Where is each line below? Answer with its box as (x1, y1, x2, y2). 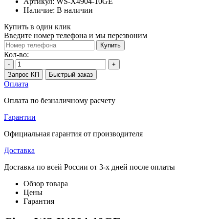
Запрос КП (8, 70, 39, 78)
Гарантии (4, 112, 36, 121)
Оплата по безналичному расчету (4, 96, 115, 105)
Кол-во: (4, 50, 29, 59)
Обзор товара (23, 179, 68, 188)
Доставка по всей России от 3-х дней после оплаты (4, 162, 175, 171)
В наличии (57, 5, 93, 14)
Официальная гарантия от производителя (4, 129, 143, 138)
